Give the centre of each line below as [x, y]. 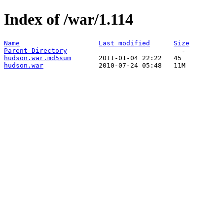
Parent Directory [36, 50]
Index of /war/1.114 [69, 19]
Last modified [124, 43]
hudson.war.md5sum [37, 58]
